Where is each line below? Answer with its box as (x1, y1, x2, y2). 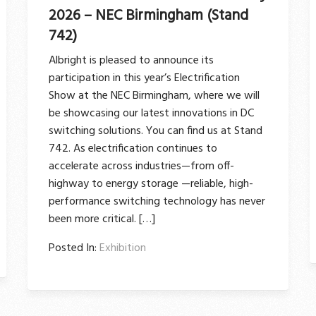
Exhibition (99, 238, 146, 257)
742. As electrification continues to (49, 139, 217, 158)
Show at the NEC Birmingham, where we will (49, 86, 260, 105)
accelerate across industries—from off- (49, 157, 234, 176)
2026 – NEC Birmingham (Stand (49, 4, 248, 28)
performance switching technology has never (49, 192, 265, 211)
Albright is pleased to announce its (49, 51, 214, 70)
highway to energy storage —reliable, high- (49, 174, 253, 193)
